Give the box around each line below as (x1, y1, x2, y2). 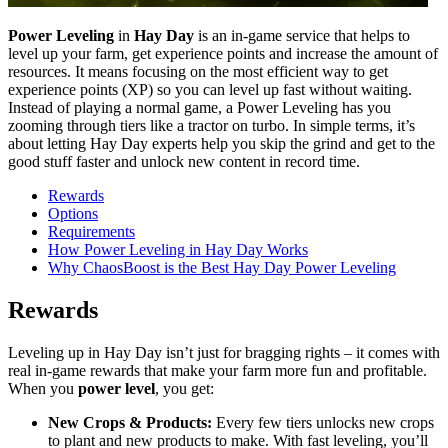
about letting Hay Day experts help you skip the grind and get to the (8, 134, 435, 152)
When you (8, 379, 78, 397)
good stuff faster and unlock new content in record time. (8, 152, 360, 170)
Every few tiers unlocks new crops (212, 413, 434, 431)
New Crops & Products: (48, 413, 212, 431)
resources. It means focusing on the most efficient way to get (8, 62, 388, 80)
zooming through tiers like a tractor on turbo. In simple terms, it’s (8, 116, 415, 134)
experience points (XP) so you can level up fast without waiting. (8, 80, 412, 98)
